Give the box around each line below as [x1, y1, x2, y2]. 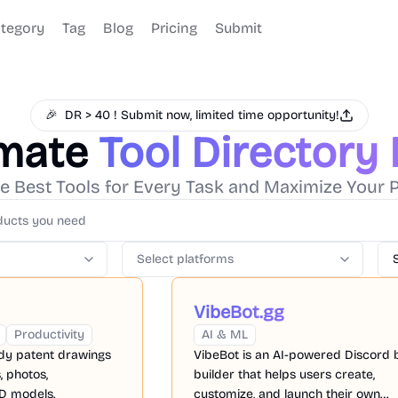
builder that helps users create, [194, 367, 376, 382]
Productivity [14, 327, 84, 342]
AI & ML [202, 327, 249, 342]
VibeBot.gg [194, 301, 285, 322]
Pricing [151, 20, 197, 36]
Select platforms [137, 251, 235, 267]
